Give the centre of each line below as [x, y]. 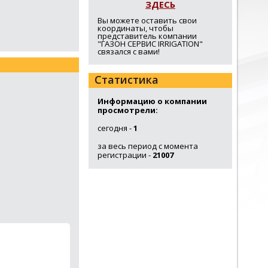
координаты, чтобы [135, 28]
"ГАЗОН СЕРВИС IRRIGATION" [150, 44]
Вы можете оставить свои [147, 20]
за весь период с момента [148, 146]
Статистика [127, 80]
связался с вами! [129, 51]
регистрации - [125, 155]
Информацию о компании [152, 101]
